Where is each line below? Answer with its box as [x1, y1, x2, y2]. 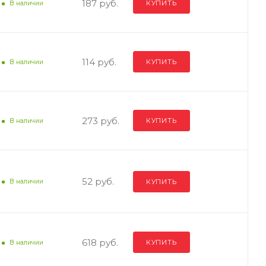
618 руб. [81, 236, 118, 248]
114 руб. [81, 56, 116, 68]
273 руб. [81, 115, 119, 126]
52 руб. [81, 176, 114, 187]
